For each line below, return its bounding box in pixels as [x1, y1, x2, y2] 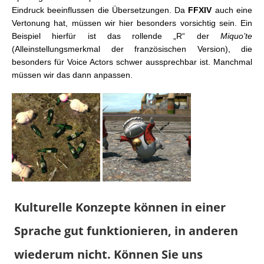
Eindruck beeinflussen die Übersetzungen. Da [12, 5, 189, 15]
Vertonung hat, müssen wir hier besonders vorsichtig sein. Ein [12, 18, 252, 28]
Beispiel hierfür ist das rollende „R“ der [12, 31, 220, 41]
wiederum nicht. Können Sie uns [14, 246, 203, 263]
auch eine [212, 5, 253, 15]
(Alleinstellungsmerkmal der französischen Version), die [12, 44, 252, 54]
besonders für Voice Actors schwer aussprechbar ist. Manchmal [12, 57, 252, 67]
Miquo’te [220, 31, 252, 41]
